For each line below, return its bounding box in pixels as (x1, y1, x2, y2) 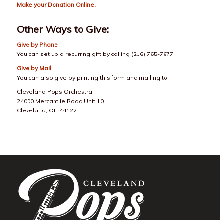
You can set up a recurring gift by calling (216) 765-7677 (16, 50, 173, 57)
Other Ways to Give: (16, 23, 109, 35)
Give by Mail (16, 64, 51, 72)
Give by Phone (16, 40, 58, 48)
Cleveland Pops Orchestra (16, 88, 92, 96)
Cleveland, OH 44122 (16, 107, 77, 114)
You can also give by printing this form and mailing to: (16, 74, 169, 82)
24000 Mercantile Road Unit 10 (16, 97, 104, 105)
